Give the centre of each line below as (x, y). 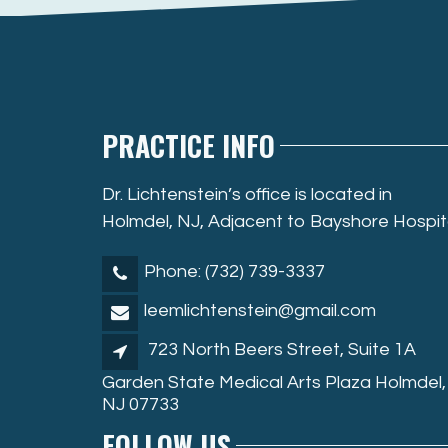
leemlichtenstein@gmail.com (260, 310)
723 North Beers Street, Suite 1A (282, 349)
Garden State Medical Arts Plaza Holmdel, (274, 382)
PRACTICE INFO (188, 145)
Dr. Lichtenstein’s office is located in (247, 194)
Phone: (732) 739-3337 (234, 271)
